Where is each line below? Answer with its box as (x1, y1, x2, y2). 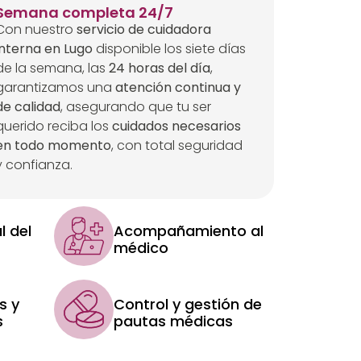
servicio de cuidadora (77, 20, 212, 39)
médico (113, 237, 168, 258)
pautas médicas (113, 310, 233, 331)
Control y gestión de (113, 293, 262, 314)
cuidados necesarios (112, 117, 242, 136)
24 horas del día (109, 59, 211, 78)
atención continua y (115, 78, 242, 98)
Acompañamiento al (113, 220, 263, 241)
